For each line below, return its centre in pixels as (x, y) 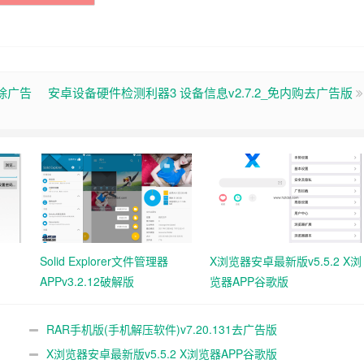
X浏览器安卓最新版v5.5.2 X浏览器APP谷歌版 (161, 353)
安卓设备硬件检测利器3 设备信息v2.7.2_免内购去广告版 (200, 92)
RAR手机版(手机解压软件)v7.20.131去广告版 (161, 329)
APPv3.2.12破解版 (87, 281)
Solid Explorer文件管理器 (104, 261)
